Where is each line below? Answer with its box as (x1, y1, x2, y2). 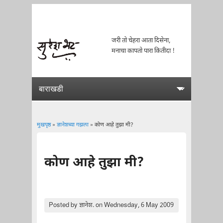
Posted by (48, 201, 79, 210)
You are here (36, 132, 107, 148)
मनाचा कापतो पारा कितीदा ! (111, 47, 175, 55)
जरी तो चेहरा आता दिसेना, (111, 36, 170, 45)
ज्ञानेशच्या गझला (56, 121, 89, 129)
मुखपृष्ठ (36, 121, 51, 129)
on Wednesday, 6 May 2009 (94, 201, 174, 210)
